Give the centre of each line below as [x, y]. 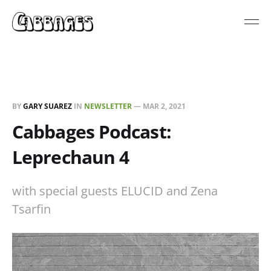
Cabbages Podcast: [92, 131]
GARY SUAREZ [47, 106]
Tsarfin [31, 209]
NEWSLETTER [108, 106]
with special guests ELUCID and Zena [115, 191]
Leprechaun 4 [71, 157]
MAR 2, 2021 [164, 106]
